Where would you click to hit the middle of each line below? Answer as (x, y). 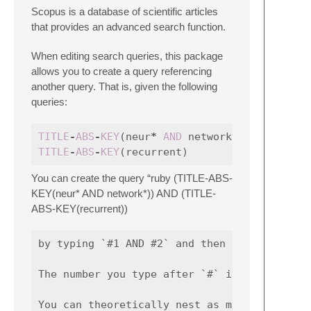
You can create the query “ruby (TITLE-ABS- (132, 178)
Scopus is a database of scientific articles (125, 11)
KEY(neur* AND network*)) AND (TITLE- (124, 193)
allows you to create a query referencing (121, 71)
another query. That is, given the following (124, 86)
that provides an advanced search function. (128, 27)
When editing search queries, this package (127, 56)
